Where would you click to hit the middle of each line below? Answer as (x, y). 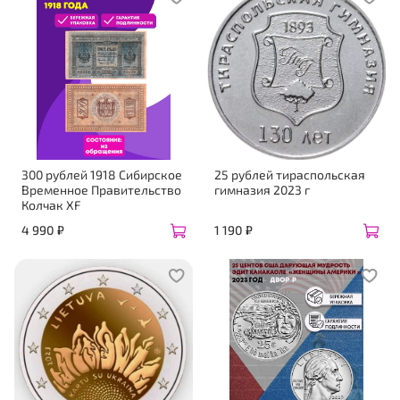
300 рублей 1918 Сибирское (102, 174)
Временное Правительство (101, 189)
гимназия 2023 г (262, 189)
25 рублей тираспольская (290, 174)
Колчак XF (51, 204)
